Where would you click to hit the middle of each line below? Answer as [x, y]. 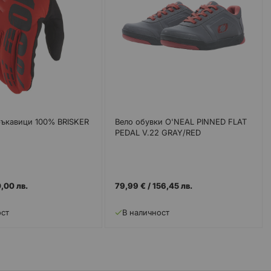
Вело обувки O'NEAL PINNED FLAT [181, 121]
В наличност [146, 213]
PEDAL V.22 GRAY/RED [158, 132]
